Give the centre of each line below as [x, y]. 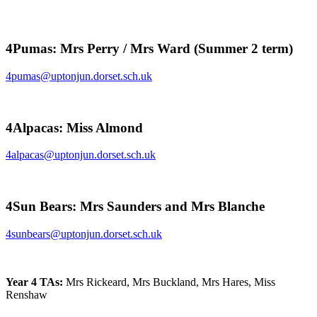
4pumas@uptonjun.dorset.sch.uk [79, 76]
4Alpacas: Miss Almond [74, 127]
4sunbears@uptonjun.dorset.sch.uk [84, 234]
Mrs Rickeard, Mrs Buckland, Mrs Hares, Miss [171, 282]
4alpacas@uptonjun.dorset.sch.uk [81, 155]
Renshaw [27, 294]
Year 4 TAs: [36, 282]
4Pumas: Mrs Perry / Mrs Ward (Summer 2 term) [149, 49]
